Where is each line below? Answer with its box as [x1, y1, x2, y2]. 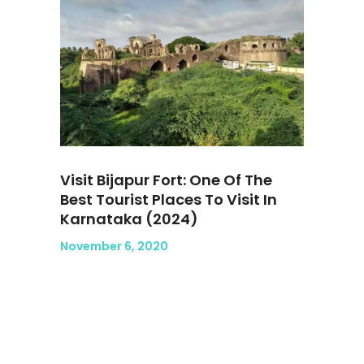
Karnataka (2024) [60, 208, 198, 229]
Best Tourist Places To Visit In [60, 188, 277, 210]
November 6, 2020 [60, 237, 168, 254]
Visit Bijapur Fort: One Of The [60, 169, 272, 190]
